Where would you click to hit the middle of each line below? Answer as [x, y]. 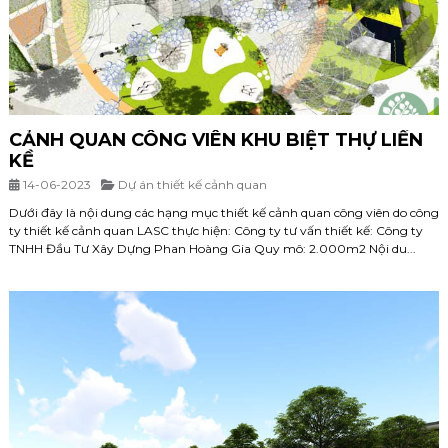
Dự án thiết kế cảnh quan [192, 185]
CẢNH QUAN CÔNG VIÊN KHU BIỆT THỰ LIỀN [216, 140]
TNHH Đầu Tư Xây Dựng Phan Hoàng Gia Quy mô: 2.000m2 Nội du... [212, 249]
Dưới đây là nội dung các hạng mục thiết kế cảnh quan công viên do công [224, 213]
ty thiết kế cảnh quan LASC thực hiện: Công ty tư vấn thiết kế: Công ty [216, 231]
